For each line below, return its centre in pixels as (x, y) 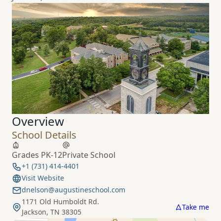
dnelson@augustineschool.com (74, 189)
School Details (44, 135)
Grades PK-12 (37, 155)
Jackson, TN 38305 (52, 212)
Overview (38, 121)
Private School (89, 155)
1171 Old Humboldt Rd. (60, 201)
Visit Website (43, 178)
